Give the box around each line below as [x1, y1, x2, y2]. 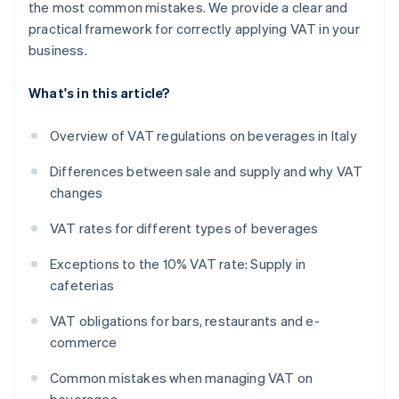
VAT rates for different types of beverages [50, 219, 319, 238]
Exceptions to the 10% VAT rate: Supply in [50, 255, 306, 273]
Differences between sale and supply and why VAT [50, 162, 363, 181]
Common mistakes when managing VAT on [50, 369, 313, 387]
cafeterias [50, 276, 114, 295]
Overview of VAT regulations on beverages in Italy [50, 126, 357, 145]
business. [28, 41, 87, 60]
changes [50, 183, 103, 202]
